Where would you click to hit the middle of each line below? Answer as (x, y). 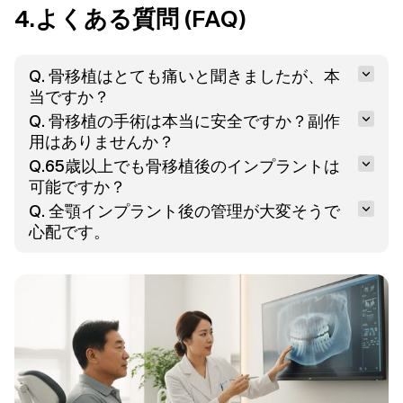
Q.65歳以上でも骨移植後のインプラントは (184, 166)
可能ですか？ (77, 186)
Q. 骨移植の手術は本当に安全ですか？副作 (184, 121)
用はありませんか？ (102, 141)
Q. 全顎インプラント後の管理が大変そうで (184, 210)
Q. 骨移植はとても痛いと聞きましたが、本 (184, 76)
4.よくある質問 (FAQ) (130, 18)
